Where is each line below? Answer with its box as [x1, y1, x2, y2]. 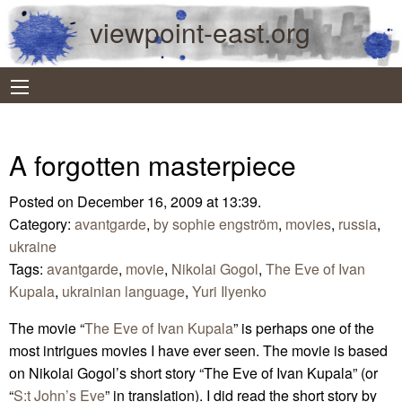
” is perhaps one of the [233, 317, 374, 338]
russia [338, 213, 377, 234]
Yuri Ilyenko [192, 280, 267, 301]
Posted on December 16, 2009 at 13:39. [9, 190, 261, 212]
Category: [9, 213, 74, 234]
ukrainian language [62, 280, 185, 301]
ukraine [9, 235, 57, 257]
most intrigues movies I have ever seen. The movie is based [9, 339, 388, 361]
